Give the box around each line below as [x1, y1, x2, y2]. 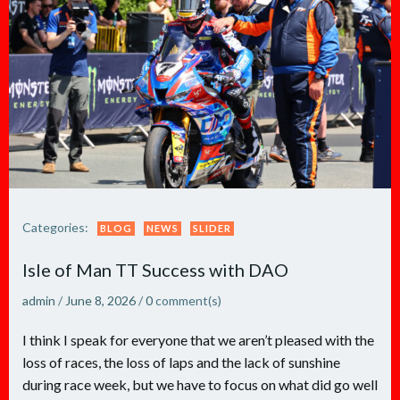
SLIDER [193, 222, 231, 234]
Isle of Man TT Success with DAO [22, 259, 288, 280]
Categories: [22, 220, 88, 235]
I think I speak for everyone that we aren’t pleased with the [22, 331, 374, 348]
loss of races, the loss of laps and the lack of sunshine [22, 354, 340, 371]
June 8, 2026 [65, 293, 136, 308]
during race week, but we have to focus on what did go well [22, 376, 378, 393]
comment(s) [155, 293, 221, 308]
